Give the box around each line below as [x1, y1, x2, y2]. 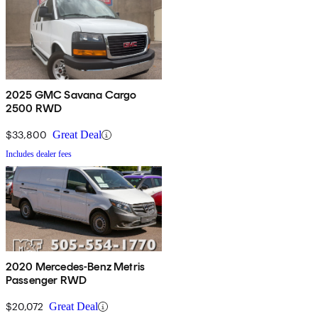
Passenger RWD [6, 273, 87, 287]
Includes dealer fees [6, 149, 72, 160]
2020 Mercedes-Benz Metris [6, 260, 145, 274]
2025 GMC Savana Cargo [6, 88, 137, 102]
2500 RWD [6, 102, 62, 116]
